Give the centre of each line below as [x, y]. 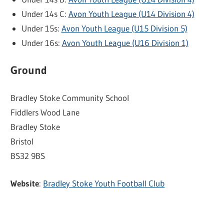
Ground [29, 70]
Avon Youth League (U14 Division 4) [131, 14]
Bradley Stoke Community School [70, 98]
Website [25, 183]
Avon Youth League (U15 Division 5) [124, 28]
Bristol [22, 141]
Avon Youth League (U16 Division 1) [125, 43]
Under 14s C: [45, 14]
